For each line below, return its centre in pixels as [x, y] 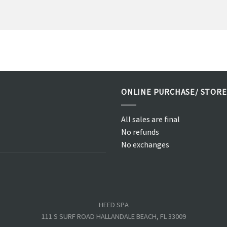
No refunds [140, 133]
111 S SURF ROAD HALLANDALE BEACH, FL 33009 [113, 218]
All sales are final [150, 121]
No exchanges [145, 146]
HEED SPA [113, 206]
